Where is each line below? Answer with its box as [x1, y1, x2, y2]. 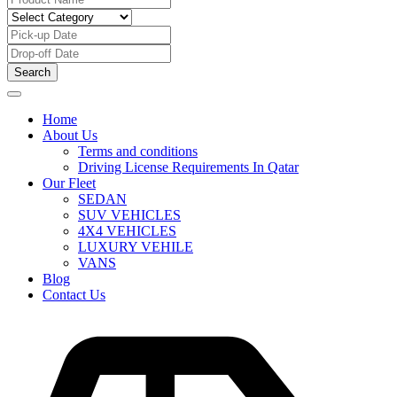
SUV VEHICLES [78, 207, 181, 222]
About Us [43, 128, 97, 143]
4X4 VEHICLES [78, 223, 176, 238]
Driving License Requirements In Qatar [78, 160, 299, 175]
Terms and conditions [78, 144, 198, 159]
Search [14, 66, 51, 79]
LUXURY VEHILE [78, 239, 193, 254]
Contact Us [43, 287, 105, 302]
